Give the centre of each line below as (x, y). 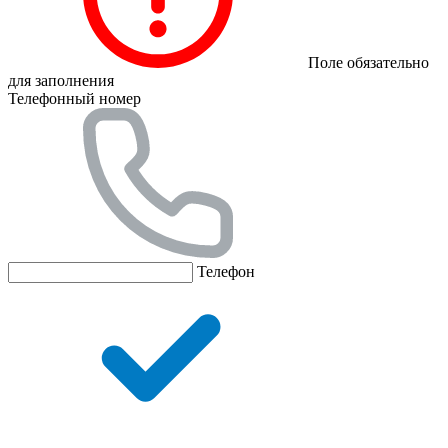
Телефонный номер (74, 98)
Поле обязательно (368, 62)
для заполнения (61, 80)
